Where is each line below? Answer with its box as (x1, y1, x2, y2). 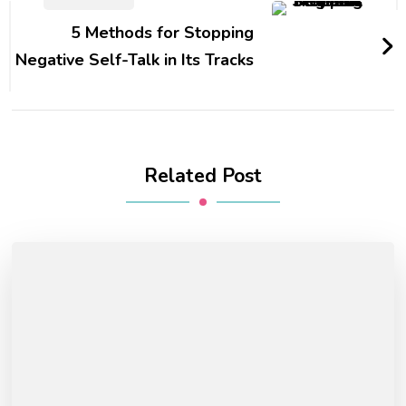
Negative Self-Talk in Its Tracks (14, 48, 254, 71)
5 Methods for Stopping (70, 21, 254, 43)
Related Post (144, 161, 262, 189)
